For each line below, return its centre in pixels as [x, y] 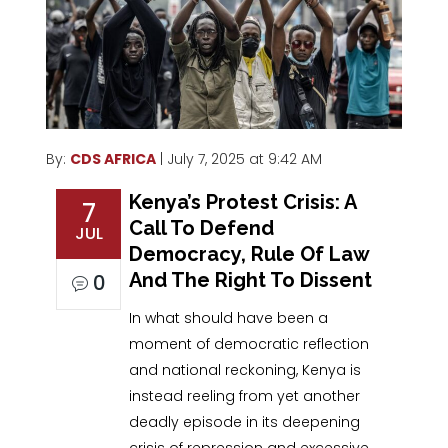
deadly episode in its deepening [245, 421]
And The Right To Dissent [251, 279]
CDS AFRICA [113, 158]
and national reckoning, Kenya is [245, 369]
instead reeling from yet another [245, 395]
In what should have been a [229, 317]
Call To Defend [202, 227]
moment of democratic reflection [249, 343]
